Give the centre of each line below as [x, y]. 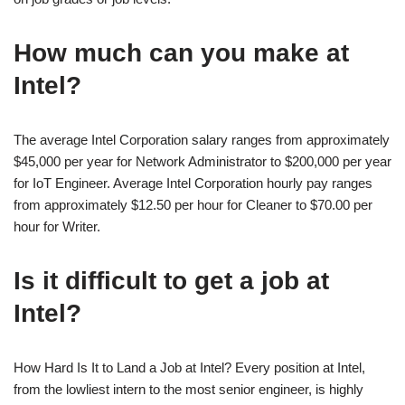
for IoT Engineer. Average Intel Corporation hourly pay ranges [193, 183]
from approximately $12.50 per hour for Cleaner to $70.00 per [193, 204]
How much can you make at [181, 52]
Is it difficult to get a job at [171, 280]
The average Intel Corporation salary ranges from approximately [202, 139]
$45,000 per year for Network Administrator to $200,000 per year [202, 161]
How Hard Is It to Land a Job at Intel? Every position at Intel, [189, 367]
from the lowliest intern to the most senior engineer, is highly [188, 389]
